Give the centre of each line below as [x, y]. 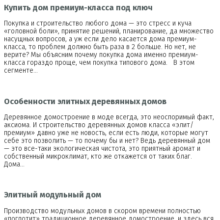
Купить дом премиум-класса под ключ [78, 7]
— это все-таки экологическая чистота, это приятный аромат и [102, 148]
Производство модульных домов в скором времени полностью [102, 211]
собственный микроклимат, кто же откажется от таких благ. [100, 156]
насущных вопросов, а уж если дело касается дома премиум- [100, 39]
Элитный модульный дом [53, 195]
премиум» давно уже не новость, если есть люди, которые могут [106, 133]
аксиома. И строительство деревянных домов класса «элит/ [99, 125]
